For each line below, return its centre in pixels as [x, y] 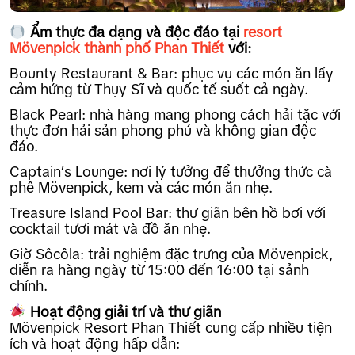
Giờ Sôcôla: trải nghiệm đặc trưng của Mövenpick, [171, 255]
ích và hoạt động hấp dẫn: [95, 344]
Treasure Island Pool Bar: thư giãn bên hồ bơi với [168, 214]
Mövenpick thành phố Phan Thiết [119, 49]
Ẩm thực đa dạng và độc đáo [124, 33]
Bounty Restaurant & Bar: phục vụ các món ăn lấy [172, 74]
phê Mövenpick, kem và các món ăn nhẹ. [141, 188]
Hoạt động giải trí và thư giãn [123, 312]
